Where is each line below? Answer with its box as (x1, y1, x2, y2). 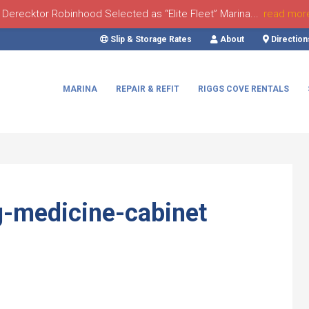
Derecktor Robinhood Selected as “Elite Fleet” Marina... (1, 8, 259, 20)
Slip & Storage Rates (108, 34, 192, 44)
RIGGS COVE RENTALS (198, 84, 289, 94)
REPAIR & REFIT (116, 84, 179, 94)
